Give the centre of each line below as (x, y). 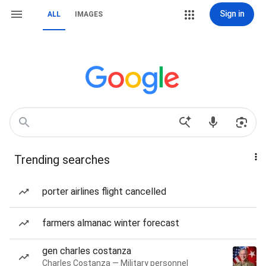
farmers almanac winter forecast (111, 223)
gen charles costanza (87, 251)
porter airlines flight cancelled (104, 191)
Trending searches (62, 160)
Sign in (232, 14)
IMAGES (89, 14)
